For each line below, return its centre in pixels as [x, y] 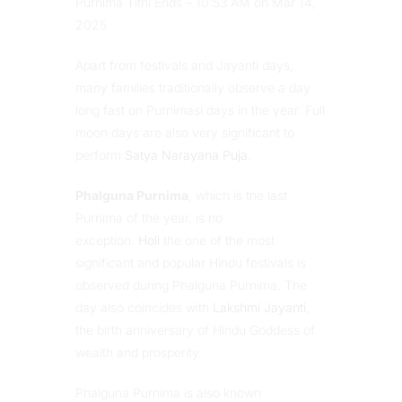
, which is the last [238, 195]
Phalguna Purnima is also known [168, 393]
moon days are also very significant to [185, 132]
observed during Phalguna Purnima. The [191, 285]
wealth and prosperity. [139, 352]
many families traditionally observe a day [193, 87]
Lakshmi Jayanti [259, 307]
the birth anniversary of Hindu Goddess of [195, 330]
